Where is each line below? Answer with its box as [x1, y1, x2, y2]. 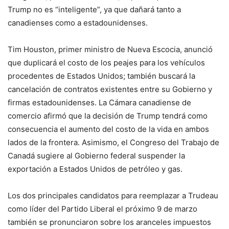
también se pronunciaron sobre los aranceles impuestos [8, 217, 211, 227]
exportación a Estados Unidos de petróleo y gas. [8, 164, 182, 174]
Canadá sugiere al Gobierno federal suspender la [8, 151, 185, 161]
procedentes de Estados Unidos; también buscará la [8, 71, 195, 81]
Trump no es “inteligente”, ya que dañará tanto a [8, 5, 181, 15]
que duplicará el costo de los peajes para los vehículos [8, 58, 205, 68]
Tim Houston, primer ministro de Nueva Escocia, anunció [8, 44, 213, 55]
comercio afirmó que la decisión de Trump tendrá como [8, 111, 208, 121]
